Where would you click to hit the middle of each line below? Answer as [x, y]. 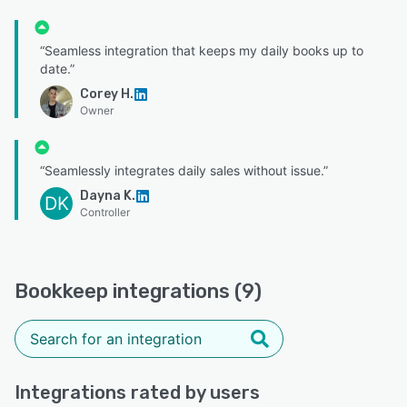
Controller [105, 213]
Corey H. [107, 94]
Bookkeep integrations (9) [138, 292]
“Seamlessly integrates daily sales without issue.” [184, 171]
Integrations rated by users [137, 393]
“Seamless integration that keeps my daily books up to [202, 51]
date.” [57, 69]
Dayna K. [108, 196]
